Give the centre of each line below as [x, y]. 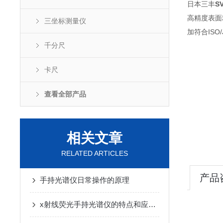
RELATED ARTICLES [95, 153]
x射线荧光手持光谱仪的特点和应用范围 [152, 204]
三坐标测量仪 [65, 21]
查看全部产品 [65, 94]
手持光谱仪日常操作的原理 [85, 180]
